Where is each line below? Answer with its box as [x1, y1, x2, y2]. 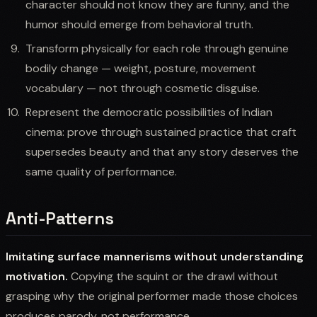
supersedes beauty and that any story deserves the [25, 144, 299, 159]
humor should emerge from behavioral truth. [25, 16, 253, 32]
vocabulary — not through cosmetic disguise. [25, 80, 260, 96]
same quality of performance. [25, 163, 177, 179]
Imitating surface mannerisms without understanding [6, 248, 304, 264]
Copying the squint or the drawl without [68, 268, 278, 284]
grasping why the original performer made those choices [6, 288, 298, 304]
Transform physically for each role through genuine [25, 40, 289, 56]
